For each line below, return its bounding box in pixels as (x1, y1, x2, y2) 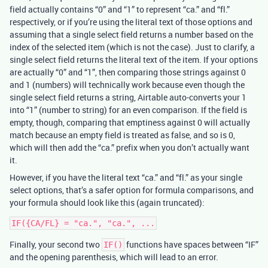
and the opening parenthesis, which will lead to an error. (10, 251, 218, 263)
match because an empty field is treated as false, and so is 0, (10, 129, 235, 141)
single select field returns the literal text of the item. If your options (10, 54, 258, 65)
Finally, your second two (10, 239, 102, 250)
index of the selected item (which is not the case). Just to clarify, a (10, 41, 255, 53)
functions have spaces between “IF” (124, 239, 258, 250)
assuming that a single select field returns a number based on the (10, 29, 253, 40)
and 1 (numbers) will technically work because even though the (10, 79, 245, 90)
